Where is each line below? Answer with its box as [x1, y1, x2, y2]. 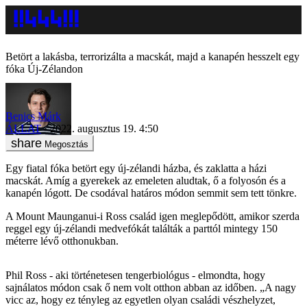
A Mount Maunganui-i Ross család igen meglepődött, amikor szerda [5, 210, 299, 222]
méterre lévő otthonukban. [5, 234, 119, 247]
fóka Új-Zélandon [5, 63, 83, 75]
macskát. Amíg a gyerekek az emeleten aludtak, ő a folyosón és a [5, 174, 286, 186]
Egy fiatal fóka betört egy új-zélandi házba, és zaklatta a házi [5, 162, 267, 174]
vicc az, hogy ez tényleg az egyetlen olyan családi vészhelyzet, [5, 293, 275, 306]
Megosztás [45, 138, 88, 149]
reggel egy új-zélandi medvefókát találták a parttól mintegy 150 [5, 222, 278, 234]
